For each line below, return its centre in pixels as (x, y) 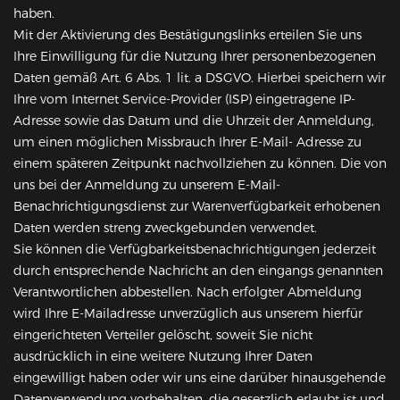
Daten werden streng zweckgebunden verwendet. (165, 228)
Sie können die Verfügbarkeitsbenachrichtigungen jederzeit (195, 250)
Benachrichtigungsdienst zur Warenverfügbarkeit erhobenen (197, 207)
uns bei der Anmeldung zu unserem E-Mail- (147, 185)
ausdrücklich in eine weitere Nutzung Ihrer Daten (163, 357)
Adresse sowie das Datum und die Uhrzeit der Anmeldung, (194, 121)
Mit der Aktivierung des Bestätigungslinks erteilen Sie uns (187, 35)
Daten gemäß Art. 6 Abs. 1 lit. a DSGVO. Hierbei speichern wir (200, 78)
